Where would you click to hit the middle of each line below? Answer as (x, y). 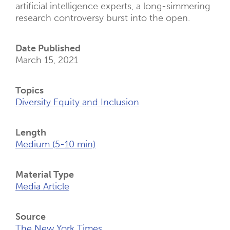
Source (31, 217)
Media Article (42, 186)
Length (31, 132)
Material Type (45, 175)
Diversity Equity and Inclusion (77, 102)
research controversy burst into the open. (103, 18)
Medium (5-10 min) (55, 144)
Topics (30, 90)
